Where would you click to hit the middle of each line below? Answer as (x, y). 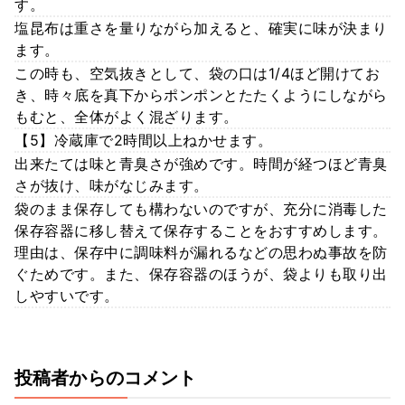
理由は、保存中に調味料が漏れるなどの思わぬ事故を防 (201, 252)
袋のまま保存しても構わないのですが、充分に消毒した (201, 208)
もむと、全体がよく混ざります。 (127, 116)
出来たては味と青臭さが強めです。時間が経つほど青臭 (201, 163)
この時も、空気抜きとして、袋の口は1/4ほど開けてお (197, 73)
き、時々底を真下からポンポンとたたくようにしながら (201, 94)
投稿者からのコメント (106, 377)
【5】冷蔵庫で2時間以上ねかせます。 (143, 140)
